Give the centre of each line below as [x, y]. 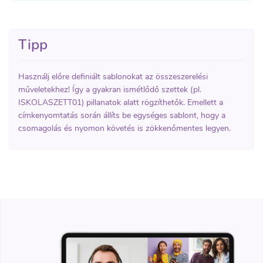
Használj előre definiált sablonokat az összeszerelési [113, 76]
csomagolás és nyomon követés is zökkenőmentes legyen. [124, 128]
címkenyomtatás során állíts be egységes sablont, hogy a [122, 115]
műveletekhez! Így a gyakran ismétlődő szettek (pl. [110, 89]
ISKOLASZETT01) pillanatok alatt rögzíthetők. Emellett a [121, 102]
